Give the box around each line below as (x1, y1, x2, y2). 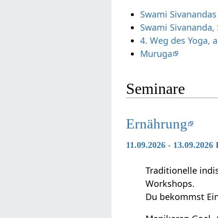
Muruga (140, 47, 173, 59)
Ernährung (126, 116, 188, 132)
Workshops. (145, 178, 195, 190)
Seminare (126, 80, 185, 98)
